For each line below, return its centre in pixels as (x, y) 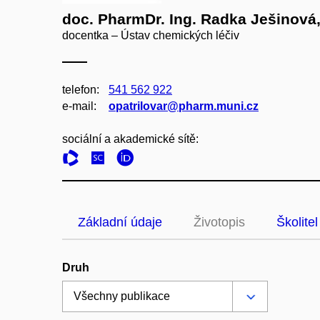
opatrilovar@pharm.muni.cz (184, 106)
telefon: (81, 90)
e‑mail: (79, 106)
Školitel (297, 222)
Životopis (219, 222)
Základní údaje (120, 222)
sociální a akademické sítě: (130, 139)
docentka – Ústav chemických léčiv (151, 35)
